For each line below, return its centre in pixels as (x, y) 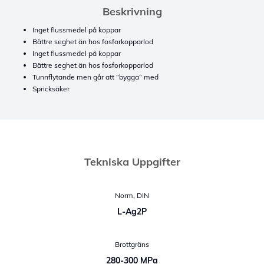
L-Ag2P (132, 212)
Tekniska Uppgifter (132, 162)
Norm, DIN (132, 195)
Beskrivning (132, 11)
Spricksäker (51, 89)
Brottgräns (132, 244)
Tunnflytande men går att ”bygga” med (95, 77)
